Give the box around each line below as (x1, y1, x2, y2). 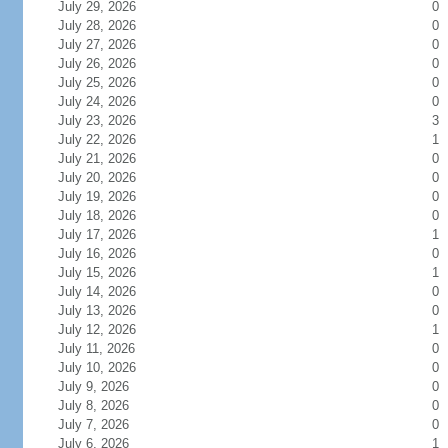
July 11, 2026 (57, 341, 159, 356)
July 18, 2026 (57, 208, 160, 223)
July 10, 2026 (57, 360, 160, 375)
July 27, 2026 (57, 37, 160, 52)
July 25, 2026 (57, 75, 160, 90)
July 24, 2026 (57, 94, 160, 109)
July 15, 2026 (57, 265, 160, 280)
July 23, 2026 (57, 113, 160, 128)
